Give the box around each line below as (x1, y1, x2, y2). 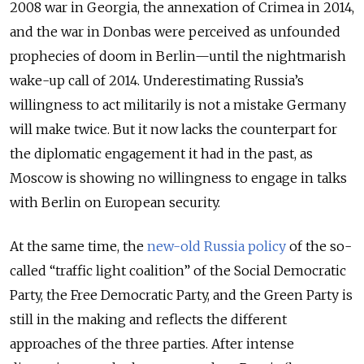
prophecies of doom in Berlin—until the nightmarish (10, 47, 346, 64)
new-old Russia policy (147, 237, 286, 254)
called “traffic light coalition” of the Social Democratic (10, 262, 346, 279)
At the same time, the (10, 237, 144, 254)
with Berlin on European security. (10, 193, 220, 210)
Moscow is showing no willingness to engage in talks (10, 169, 347, 186)
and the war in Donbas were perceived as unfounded (10, 23, 340, 40)
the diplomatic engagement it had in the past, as (10, 145, 313, 162)
